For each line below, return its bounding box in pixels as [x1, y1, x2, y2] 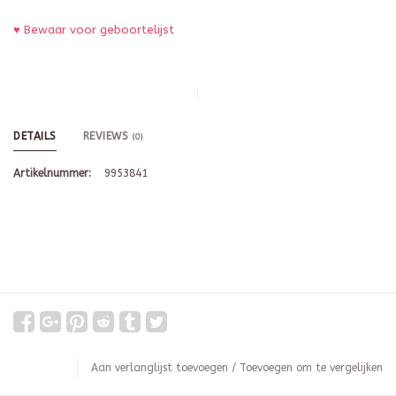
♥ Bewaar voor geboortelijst [13, 23, 174, 37]
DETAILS [13, 130, 57, 143]
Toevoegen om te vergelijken [240, 362, 383, 375]
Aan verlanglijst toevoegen [91, 362, 228, 375]
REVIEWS [82, 130, 133, 143]
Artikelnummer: [13, 167, 91, 180]
